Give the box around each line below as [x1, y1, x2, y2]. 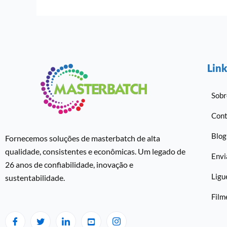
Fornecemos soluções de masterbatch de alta [5, 133, 160, 143]
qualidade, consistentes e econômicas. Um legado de [5, 146, 185, 156]
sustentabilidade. [5, 173, 65, 182]
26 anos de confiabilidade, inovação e [5, 160, 133, 169]
